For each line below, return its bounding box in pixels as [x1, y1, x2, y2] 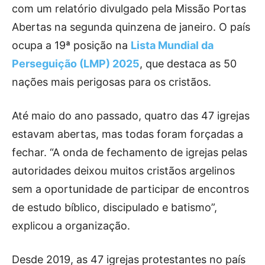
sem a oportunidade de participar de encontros [12, 183, 249, 196]
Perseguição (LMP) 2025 [12, 57, 140, 70]
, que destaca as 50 [140, 57, 237, 70]
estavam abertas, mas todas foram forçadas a [12, 128, 243, 141]
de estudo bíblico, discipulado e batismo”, [12, 201, 217, 214]
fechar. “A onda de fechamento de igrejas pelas [12, 146, 247, 159]
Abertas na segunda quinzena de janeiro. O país [12, 21, 250, 34]
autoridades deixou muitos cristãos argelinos [12, 164, 235, 177]
